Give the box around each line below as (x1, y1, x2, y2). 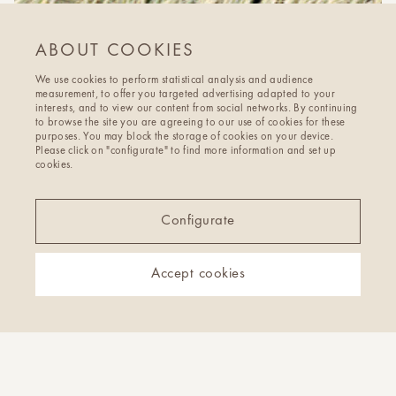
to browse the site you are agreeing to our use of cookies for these (35, 118, 346, 128)
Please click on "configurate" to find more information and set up (35, 146, 337, 156)
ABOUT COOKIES (35, 42, 194, 60)
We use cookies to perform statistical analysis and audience (35, 75, 314, 86)
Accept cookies (151, 267, 245, 281)
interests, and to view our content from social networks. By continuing (35, 103, 358, 114)
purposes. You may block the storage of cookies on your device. (35, 132, 334, 142)
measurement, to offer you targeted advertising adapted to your (35, 89, 336, 100)
